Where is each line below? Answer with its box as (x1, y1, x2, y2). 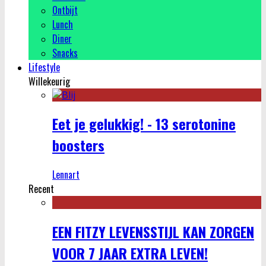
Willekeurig (28, 74, 70, 88)
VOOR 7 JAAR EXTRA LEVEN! (52, 242, 208, 264)
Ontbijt (52, 2, 78, 17)
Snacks (52, 45, 78, 60)
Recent (28, 182, 54, 197)
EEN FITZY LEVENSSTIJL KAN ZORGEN (52, 221, 254, 243)
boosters (52, 134, 104, 156)
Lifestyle (28, 59, 60, 74)
